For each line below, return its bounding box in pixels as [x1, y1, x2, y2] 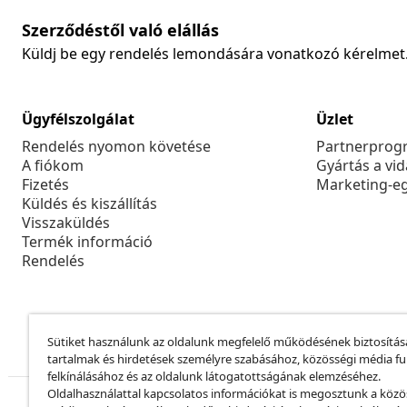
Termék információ [22, 232, 153, 253]
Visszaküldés [22, 213, 110, 233]
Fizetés [22, 174, 69, 195]
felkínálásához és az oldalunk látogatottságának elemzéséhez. [47, 368, 381, 384]
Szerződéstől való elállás [22, 19, 219, 42]
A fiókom [22, 155, 84, 176]
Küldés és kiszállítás [22, 194, 157, 214]
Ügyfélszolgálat [22, 109, 134, 130]
